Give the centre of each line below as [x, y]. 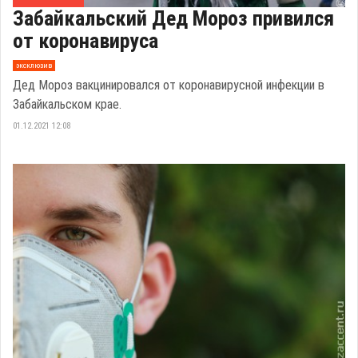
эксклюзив [34, 66]
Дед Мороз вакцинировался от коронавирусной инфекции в [169, 85]
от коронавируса [86, 40]
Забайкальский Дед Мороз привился [173, 18]
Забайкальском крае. [67, 104]
